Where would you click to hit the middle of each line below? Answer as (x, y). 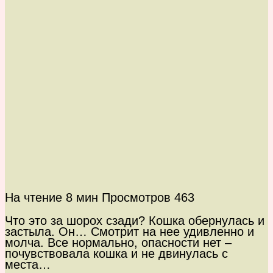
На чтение (34, 198)
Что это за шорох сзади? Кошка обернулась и (135, 221)
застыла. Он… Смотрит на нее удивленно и (129, 232)
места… (28, 265)
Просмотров (136, 198)
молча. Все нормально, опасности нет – (118, 243)
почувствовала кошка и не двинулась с (116, 254)
